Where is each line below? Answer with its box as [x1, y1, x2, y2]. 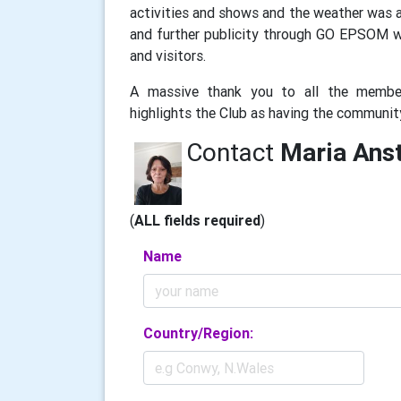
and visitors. [130, 47, 206, 65]
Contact [185, 137, 280, 168]
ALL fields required [134, 211, 260, 230]
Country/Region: [143, 324, 253, 343]
